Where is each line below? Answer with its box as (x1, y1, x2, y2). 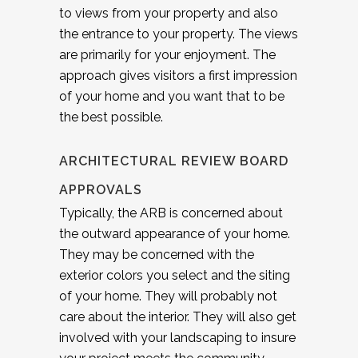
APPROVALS (59, 181, 142, 197)
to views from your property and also (59, 5, 278, 21)
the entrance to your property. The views (59, 26, 298, 42)
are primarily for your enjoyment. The (59, 46, 276, 62)
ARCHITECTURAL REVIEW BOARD (59, 153, 288, 169)
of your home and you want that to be (59, 88, 284, 104)
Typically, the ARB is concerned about (59, 205, 283, 221)
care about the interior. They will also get (59, 308, 296, 324)
